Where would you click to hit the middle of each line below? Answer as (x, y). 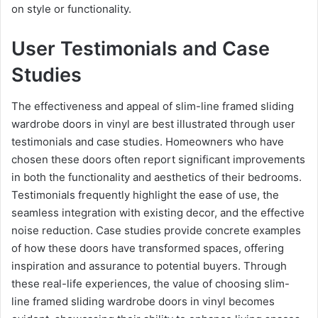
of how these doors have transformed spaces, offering (148, 248)
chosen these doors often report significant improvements (158, 159)
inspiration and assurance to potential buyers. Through (149, 266)
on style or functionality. (71, 9)
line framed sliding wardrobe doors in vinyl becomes (143, 301)
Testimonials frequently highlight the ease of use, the (145, 195)
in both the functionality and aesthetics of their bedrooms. (157, 177)
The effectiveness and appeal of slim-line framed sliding (153, 106)
